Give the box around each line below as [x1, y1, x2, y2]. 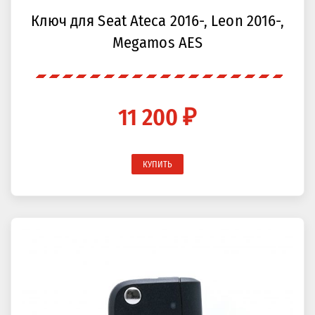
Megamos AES [112, 33, 203, 52]
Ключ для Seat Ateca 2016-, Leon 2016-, [30, 11, 285, 30]
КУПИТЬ [142, 159, 173, 169]
